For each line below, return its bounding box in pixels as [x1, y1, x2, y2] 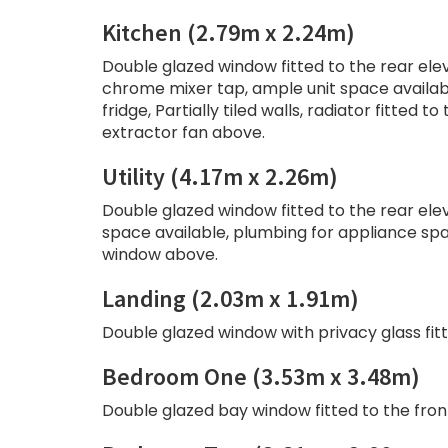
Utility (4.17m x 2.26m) [102, 161, 338, 193]
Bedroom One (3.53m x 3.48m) [102, 361, 420, 393]
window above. [102, 243, 218, 267]
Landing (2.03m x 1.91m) [102, 283, 359, 315]
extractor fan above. [102, 121, 265, 145]
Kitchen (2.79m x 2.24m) [102, 17, 355, 49]
